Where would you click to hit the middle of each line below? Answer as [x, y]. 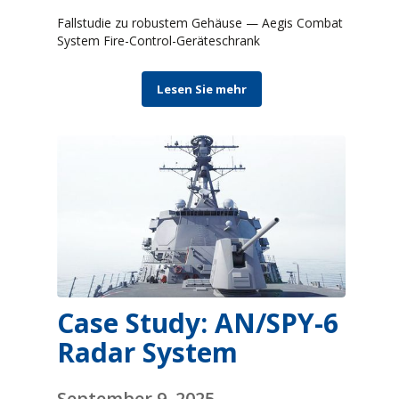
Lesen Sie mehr [201, 90]
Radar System [147, 353]
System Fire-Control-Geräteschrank [159, 41]
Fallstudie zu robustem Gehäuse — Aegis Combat [200, 23]
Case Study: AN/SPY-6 [198, 323]
